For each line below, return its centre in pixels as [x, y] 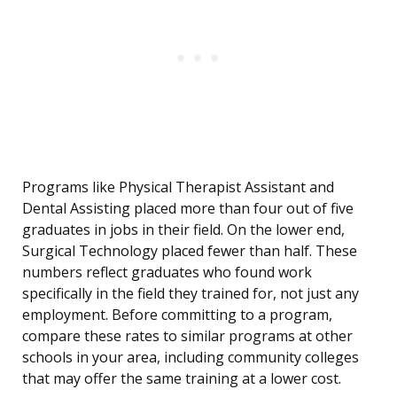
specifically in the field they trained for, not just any [191, 294]
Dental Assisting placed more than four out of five [188, 209]
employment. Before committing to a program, [177, 315]
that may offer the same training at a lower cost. [182, 379]
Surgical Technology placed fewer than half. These [190, 251]
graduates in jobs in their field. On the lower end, [183, 230]
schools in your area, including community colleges [191, 358]
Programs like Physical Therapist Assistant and [178, 187]
